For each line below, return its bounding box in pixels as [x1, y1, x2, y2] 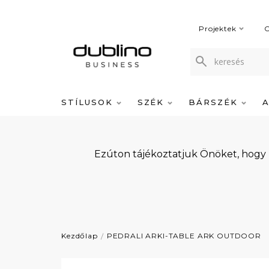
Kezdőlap [61, 231, 98, 240]
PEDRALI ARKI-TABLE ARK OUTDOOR [106, 231, 261, 240]
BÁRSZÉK [189, 97, 241, 107]
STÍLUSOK [61, 97, 116, 107]
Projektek [199, 24, 237, 33]
